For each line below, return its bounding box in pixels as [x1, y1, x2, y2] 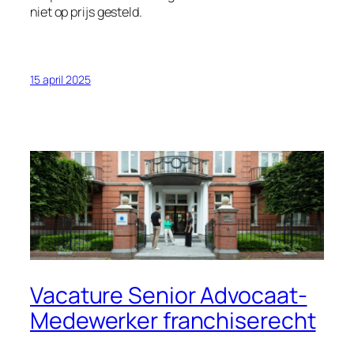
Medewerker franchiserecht [30, 305, 316, 337]
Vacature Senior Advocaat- [30, 280, 307, 311]
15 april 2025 [30, 71, 91, 87]
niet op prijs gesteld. [30, 2, 142, 21]
